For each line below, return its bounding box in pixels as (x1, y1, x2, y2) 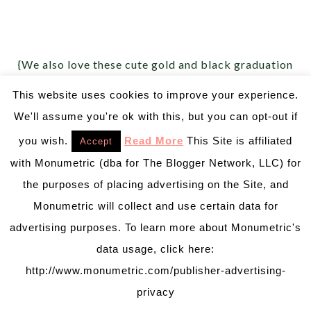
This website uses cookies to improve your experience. (12, 88, 299, 101)
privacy (136, 286, 175, 298)
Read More (124, 134, 183, 146)
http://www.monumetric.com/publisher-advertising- (25, 264, 286, 276)
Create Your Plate (136, 80, 233, 94)
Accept (80, 135, 112, 146)
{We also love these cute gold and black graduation (18, 58, 293, 72)
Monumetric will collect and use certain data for (33, 199, 278, 212)
